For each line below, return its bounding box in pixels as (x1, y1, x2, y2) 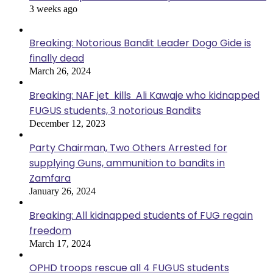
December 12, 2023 (29, 118, 105, 129)
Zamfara (29, 171, 71, 186)
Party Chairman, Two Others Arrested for (29, 141, 227, 155)
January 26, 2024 (29, 186, 96, 197)
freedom (29, 224, 71, 238)
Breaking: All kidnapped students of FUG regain (29, 208, 253, 223)
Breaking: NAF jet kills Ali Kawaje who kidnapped (29, 88, 260, 103)
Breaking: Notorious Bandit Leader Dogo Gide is (29, 36, 251, 51)
